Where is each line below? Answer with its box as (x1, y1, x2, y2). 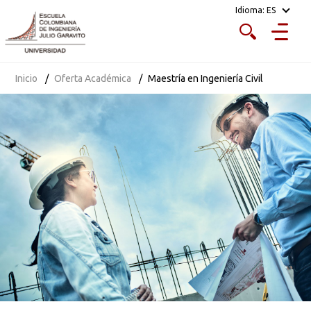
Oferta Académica (54, 73, 132, 84)
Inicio (15, 73, 38, 84)
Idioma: (235, 6, 264, 15)
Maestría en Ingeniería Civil (148, 73, 264, 84)
